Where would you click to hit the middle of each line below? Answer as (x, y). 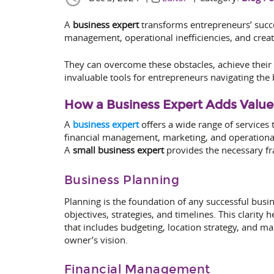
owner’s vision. (96, 239)
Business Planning (121, 180)
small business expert (118, 150)
